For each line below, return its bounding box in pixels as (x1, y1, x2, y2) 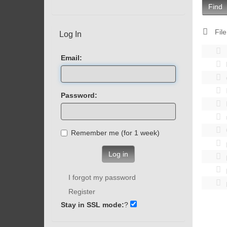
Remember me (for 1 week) (134, 128, 160, 137)
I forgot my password (68, 173, 136, 181)
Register (68, 187, 95, 196)
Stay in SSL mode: (61, 200, 124, 209)
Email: (61, 53, 82, 62)
